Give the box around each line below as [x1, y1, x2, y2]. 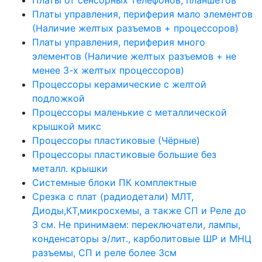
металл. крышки [32, 162, 108, 174]
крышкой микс [32, 120, 101, 132]
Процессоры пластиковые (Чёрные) [32, 134, 200, 146]
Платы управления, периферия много [32, 36, 205, 48]
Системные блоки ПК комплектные [32, 176, 196, 188]
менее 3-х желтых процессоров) [32, 64, 184, 76]
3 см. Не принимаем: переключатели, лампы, [32, 218, 240, 230]
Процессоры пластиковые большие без [32, 148, 216, 160]
